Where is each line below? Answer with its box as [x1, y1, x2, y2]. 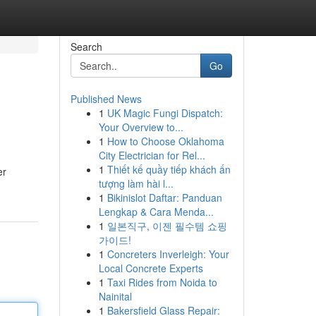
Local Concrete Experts [98, 261, 203, 275]
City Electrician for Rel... [98, 148, 205, 162]
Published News [70, 92, 142, 106]
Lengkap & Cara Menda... [98, 205, 214, 219]
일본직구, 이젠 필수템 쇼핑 [107, 219, 227, 233]
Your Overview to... [98, 120, 183, 134]
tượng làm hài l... [98, 176, 174, 190]
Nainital [98, 289, 132, 303]
